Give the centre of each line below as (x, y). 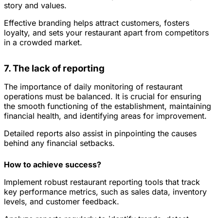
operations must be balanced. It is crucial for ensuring (103, 97)
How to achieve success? (53, 165)
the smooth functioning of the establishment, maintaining (108, 106)
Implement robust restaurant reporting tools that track (102, 182)
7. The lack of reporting (54, 69)
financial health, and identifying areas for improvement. (105, 116)
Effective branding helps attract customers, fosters (97, 23)
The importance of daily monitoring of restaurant (93, 87)
